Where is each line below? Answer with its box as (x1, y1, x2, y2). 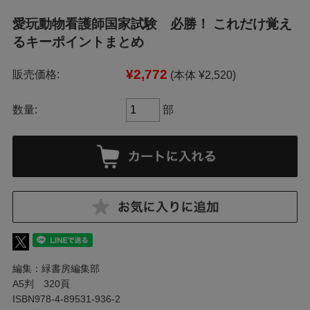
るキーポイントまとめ (12, 35, 144, 49)
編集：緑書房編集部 (12, 263, 100, 275)
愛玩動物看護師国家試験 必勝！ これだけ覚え (12, 17, 292, 31)
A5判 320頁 (12, 278, 70, 290)
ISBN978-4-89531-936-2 (12, 293, 120, 305)
